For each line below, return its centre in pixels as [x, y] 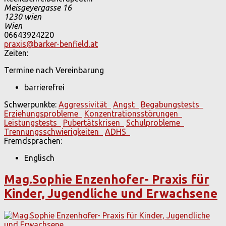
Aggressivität [85, 104]
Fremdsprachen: [33, 140]
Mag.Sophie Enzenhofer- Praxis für [107, 179]
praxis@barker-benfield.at [51, 44]
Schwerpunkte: [30, 104]
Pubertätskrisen [94, 122]
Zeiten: [16, 53]
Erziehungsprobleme [43, 113]
